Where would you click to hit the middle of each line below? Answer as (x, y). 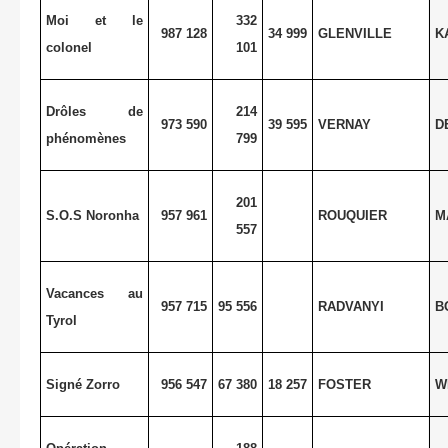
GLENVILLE (354, 33)
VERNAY (344, 124)
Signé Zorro (82, 384)
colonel (68, 47)
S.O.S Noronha (92, 215)
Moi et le (94, 20)
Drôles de (94, 111)
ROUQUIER (352, 215)
